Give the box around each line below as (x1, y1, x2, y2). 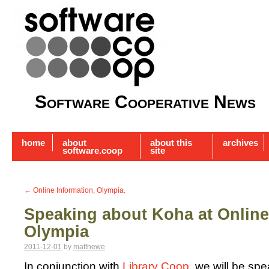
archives (223, 138, 258, 148)
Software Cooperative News (35, 92, 256, 112)
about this (150, 138, 192, 148)
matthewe (73, 243, 105, 252)
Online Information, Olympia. (31, 186, 125, 195)
